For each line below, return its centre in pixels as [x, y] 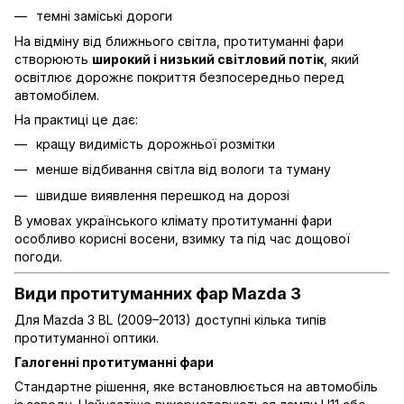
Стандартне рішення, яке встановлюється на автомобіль [196, 386]
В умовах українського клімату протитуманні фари [173, 221]
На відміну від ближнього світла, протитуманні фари [179, 41]
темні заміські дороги [104, 15]
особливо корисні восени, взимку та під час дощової [182, 239]
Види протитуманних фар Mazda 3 [158, 294]
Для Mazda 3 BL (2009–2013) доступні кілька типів [170, 319]
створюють [53, 59]
